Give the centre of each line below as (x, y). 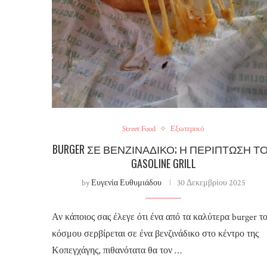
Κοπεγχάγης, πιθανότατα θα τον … (117, 250)
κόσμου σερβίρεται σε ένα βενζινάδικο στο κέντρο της (155, 234)
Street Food (139, 129)
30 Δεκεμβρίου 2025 (211, 183)
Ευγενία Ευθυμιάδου (126, 183)
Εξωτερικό (188, 129)
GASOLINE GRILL (163, 163)
